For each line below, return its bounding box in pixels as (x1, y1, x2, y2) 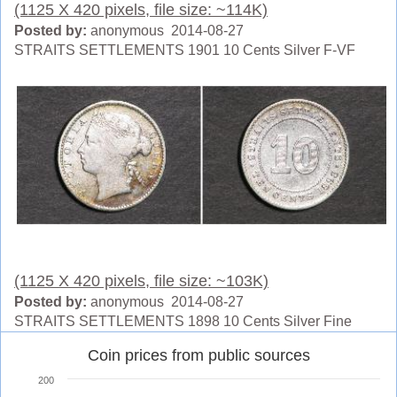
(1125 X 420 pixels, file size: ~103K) (14, 271, 269, 290)
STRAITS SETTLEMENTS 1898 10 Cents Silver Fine (14, 313, 352, 329)
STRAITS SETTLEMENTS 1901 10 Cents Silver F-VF (14, 43, 355, 58)
